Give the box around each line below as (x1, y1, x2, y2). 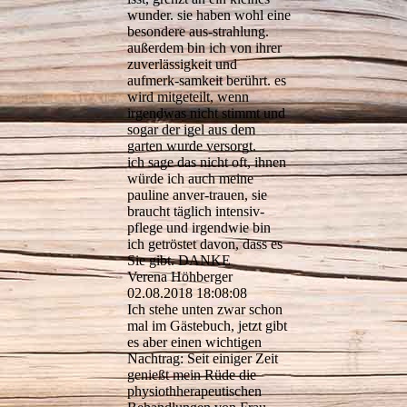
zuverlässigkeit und (127, 56, 237, 73)
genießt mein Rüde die (127, 367, 256, 383)
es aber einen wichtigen (127, 334, 262, 351)
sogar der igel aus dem (127, 122, 255, 138)
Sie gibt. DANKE (127, 253, 231, 269)
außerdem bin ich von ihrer (127, 40, 282, 56)
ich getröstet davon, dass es (127, 236, 283, 253)
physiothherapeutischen (127, 383, 262, 400)
